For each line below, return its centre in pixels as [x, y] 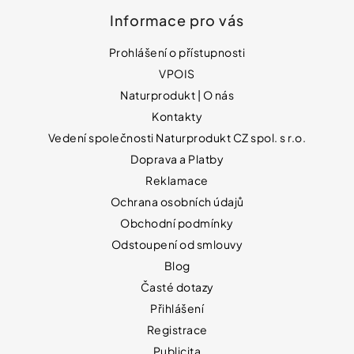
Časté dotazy [177, 287]
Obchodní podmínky [177, 223]
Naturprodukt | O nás [177, 95]
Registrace [177, 330]
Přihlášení [177, 309]
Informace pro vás [177, 21]
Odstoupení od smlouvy [177, 245]
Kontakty [177, 117]
